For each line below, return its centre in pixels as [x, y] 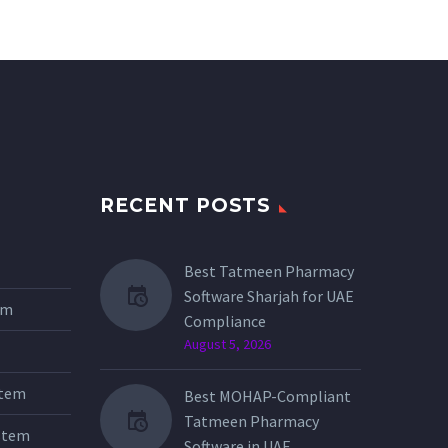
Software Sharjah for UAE [269, 296]
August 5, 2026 [227, 344]
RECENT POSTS [186, 206]
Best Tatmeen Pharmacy [269, 271]
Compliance [225, 321]
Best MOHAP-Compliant [267, 396]
